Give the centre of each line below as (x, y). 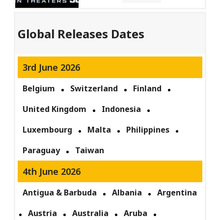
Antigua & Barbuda (60, 193)
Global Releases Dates (81, 34)
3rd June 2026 (52, 68)
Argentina (177, 193)
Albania (127, 193)
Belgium (39, 89)
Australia (91, 213)
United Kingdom (55, 109)
